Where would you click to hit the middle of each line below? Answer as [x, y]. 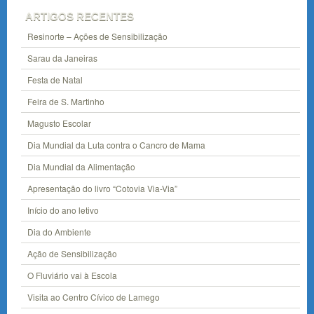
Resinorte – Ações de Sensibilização [97, 36]
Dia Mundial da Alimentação [81, 167]
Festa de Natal [55, 80]
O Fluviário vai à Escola [72, 275]
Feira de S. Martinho [66, 102]
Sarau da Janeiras [62, 58]
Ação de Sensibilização [72, 254]
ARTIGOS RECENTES [80, 17]
